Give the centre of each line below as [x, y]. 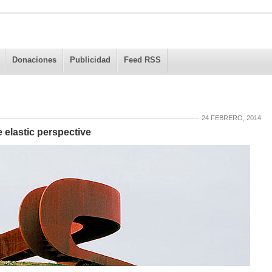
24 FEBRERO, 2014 [231, 118]
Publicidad [90, 60]
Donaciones [34, 60]
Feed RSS [142, 60]
